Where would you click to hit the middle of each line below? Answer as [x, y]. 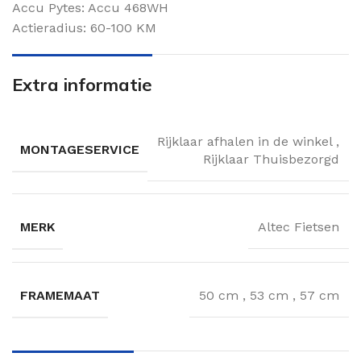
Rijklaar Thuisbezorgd [271, 159]
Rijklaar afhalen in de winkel [247, 141]
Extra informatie [82, 84]
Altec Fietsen [299, 227]
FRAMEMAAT [60, 295]
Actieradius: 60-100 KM [84, 27]
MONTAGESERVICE [80, 150]
